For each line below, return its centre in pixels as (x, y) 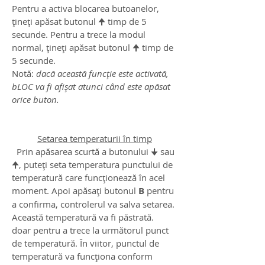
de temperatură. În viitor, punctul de (85, 243)
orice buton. (35, 100)
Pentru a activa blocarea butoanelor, (85, 9)
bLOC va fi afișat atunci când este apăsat (91, 87)
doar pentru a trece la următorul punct (90, 230)
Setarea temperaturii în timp (95, 139)
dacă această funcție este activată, (102, 74)
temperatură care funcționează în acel (88, 178)
